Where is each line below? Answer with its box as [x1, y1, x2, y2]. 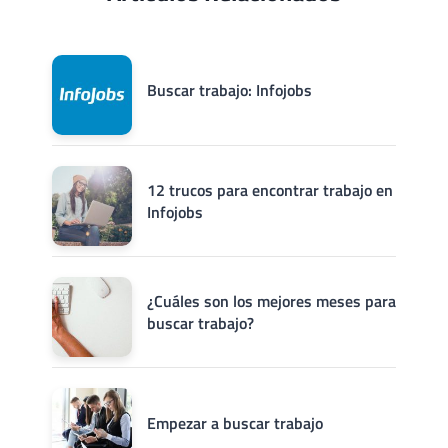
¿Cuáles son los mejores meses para [147, 289, 396, 314]
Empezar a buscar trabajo [147, 411, 323, 436]
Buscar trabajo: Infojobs [147, 78, 312, 103]
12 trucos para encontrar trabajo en [147, 178, 393, 203]
